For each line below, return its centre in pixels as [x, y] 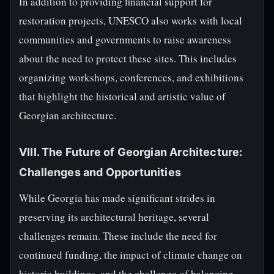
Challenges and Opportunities [100, 172]
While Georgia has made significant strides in [117, 198]
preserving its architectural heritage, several [114, 217]
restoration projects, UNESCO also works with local [131, 20]
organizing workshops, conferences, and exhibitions [131, 77]
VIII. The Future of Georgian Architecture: [131, 152]
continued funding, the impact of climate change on [131, 255]
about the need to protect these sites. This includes [128, 58]
